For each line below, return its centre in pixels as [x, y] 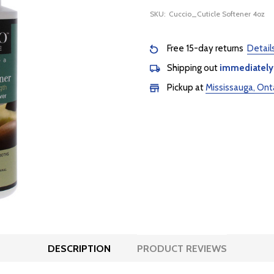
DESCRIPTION [79, 249]
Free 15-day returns [206, 49]
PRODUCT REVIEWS [182, 249]
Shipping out [192, 68]
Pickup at [185, 88]
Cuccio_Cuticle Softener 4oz [217, 14]
